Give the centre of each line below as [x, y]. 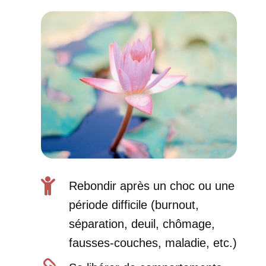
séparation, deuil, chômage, [142, 224]
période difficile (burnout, [134, 205]
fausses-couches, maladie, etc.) [153, 243]
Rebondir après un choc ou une [151, 186]
